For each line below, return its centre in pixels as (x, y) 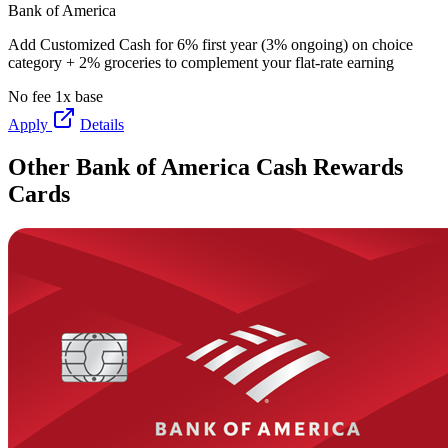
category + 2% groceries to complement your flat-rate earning (201, 62)
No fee (29, 96)
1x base (79, 96)
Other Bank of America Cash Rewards (205, 166)
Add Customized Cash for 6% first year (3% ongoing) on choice (210, 44)
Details (102, 124)
